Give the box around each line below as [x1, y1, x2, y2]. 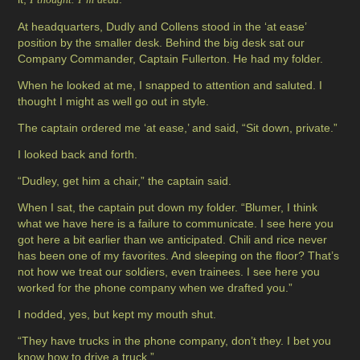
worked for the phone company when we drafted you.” [18, 281, 293, 295]
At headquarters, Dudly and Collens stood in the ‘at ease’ [18, 20, 307, 34]
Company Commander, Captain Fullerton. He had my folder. [18, 52, 324, 66]
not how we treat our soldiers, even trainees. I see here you [18, 265, 321, 279]
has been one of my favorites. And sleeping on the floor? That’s [18, 249, 340, 263]
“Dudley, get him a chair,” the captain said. [18, 174, 232, 188]
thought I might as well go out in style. [18, 95, 210, 108]
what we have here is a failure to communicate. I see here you [18, 217, 334, 231]
